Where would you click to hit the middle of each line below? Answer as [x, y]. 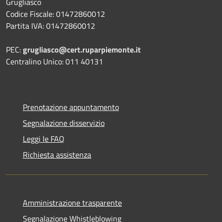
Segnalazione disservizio [64, 123]
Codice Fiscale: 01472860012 [55, 14]
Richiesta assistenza [57, 154]
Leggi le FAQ [44, 139]
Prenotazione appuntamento [71, 107]
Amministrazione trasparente [72, 202]
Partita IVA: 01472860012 [51, 26]
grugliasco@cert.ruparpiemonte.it [82, 49]
